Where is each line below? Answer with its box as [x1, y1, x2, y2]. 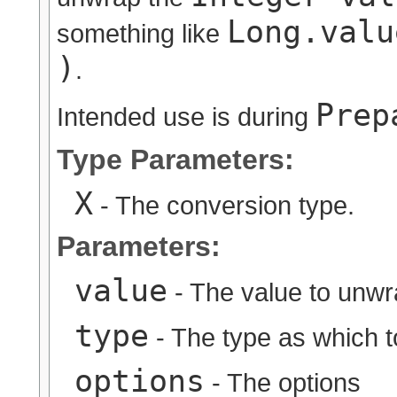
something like [57, 19, 227, 49]
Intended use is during [57, 102, 315, 132]
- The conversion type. [93, 191, 354, 221]
